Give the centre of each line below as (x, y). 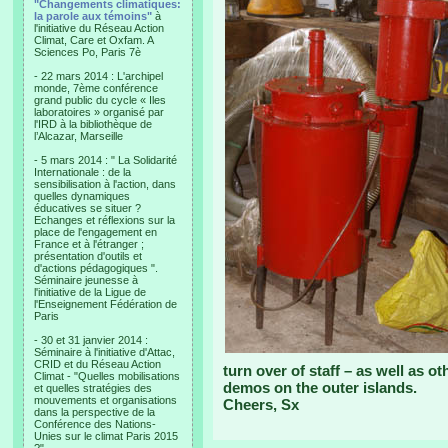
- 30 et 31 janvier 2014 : (91, 340)
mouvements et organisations (105, 400)
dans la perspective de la (94, 412)
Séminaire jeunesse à (86, 280)
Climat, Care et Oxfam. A (94, 40)
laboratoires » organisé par (99, 112)
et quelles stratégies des (93, 388)
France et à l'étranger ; (89, 244)
